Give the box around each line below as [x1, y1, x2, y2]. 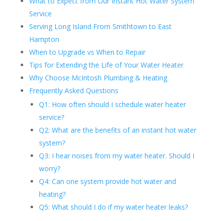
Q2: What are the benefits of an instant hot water [38, 125, 196, 135]
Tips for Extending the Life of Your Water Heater [29, 60, 184, 70]
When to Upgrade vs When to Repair [29, 47, 146, 57]
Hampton [29, 35, 59, 44]
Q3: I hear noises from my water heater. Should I [38, 151, 194, 161]
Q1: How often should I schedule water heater [38, 100, 186, 110]
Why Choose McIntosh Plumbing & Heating [29, 73, 167, 83]
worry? [38, 164, 60, 174]
